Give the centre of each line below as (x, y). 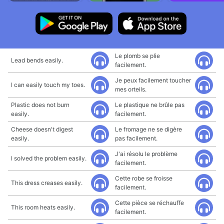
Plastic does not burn (40, 105)
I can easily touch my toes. (48, 85)
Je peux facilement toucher (153, 80)
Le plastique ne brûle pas (150, 105)
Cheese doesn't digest (42, 129)
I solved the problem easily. (49, 158)
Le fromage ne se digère (148, 129)
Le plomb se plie (137, 56)
